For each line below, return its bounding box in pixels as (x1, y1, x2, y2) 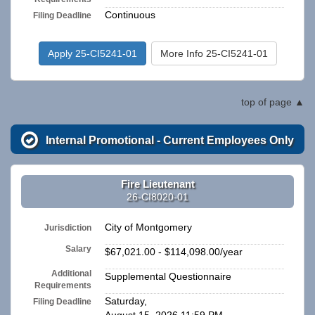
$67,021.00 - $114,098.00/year (105, 246, 243, 258)
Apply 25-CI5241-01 (47, 48, 137, 60)
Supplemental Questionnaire (105, 271, 231, 283)
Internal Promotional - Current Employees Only (42, 134, 294, 147)
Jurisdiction (44, 222, 92, 233)
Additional (51, 269, 92, 279)
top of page (241, 96, 292, 108)
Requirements (34, 281, 92, 291)
